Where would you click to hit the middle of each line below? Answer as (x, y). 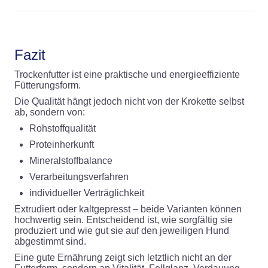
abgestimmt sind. (50, 241)
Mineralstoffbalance (71, 160)
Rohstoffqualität (63, 128)
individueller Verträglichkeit (87, 193)
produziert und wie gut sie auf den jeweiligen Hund (122, 230)
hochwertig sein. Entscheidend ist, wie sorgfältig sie (124, 220)
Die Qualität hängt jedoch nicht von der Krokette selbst (129, 101)
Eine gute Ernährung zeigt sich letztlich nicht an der (123, 257)
